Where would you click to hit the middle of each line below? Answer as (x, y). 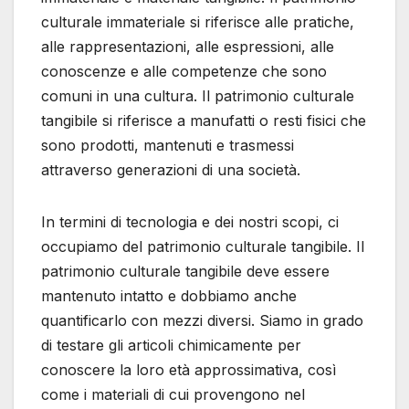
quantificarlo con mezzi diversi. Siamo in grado (202, 321)
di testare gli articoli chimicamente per (171, 346)
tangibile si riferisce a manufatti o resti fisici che (204, 121)
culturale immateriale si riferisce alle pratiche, (198, 22)
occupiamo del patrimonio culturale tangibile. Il (203, 247)
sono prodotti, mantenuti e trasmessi (168, 146)
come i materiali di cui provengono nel (173, 395)
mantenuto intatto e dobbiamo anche (169, 296)
